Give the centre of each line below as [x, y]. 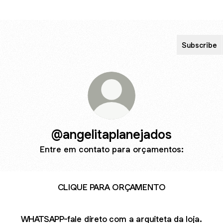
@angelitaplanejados [111, 134]
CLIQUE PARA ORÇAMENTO [111, 187]
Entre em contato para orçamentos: [111, 149]
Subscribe [199, 45]
